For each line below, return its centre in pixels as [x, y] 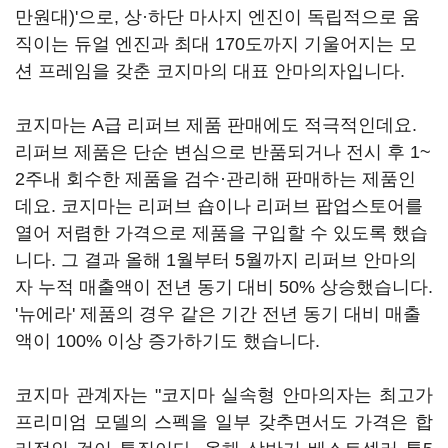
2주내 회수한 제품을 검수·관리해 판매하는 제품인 [215, 179]
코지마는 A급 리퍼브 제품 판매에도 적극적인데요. [216, 125]
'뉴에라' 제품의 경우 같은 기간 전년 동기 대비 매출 [218, 314]
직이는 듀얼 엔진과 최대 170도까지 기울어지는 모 [216, 44]
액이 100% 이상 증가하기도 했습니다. [170, 341]
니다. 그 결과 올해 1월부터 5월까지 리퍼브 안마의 [216, 260]
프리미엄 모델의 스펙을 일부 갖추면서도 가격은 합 [224, 422]
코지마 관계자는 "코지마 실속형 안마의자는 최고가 [224, 395]
